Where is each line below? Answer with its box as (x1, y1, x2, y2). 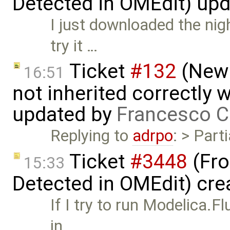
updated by (12, 103, 117, 127)
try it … (50, 36, 98, 55)
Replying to (50, 126, 133, 146)
